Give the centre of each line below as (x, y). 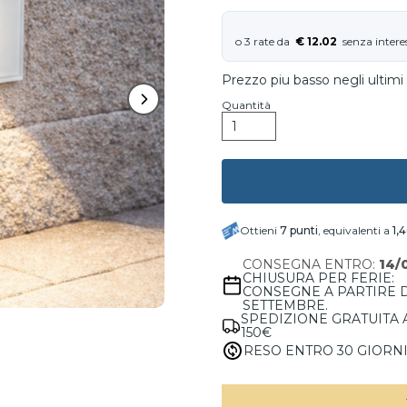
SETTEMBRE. (286, 305)
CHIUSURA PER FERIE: (319, 278)
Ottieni (260, 230)
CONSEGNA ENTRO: (311, 264)
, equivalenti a (355, 230)
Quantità (246, 105)
